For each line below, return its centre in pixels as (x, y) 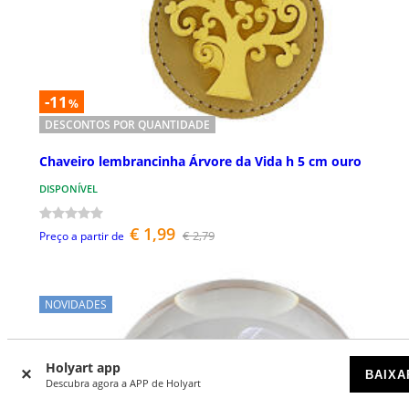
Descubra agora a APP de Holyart (123, 383)
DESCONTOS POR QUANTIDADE (127, 124)
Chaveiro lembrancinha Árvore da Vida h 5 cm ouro (200, 162)
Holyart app (83, 367)
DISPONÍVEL (68, 189)
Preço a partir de (82, 236)
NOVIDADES (76, 305)
